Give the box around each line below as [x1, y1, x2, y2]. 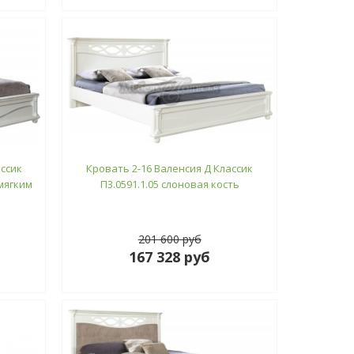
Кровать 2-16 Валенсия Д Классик [86, 160, 254, 175]
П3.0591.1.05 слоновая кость [100, 176, 239, 191]
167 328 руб [129, 247, 211, 266]
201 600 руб [137, 231, 201, 247]
